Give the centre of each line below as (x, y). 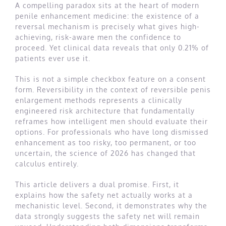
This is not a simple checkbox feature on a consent (110, 79)
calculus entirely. (47, 164)
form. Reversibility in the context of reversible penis (113, 90)
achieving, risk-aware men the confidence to (98, 37)
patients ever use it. (53, 59)
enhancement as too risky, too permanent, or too (106, 143)
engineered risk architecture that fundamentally (105, 111)
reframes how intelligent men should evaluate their (111, 122)
